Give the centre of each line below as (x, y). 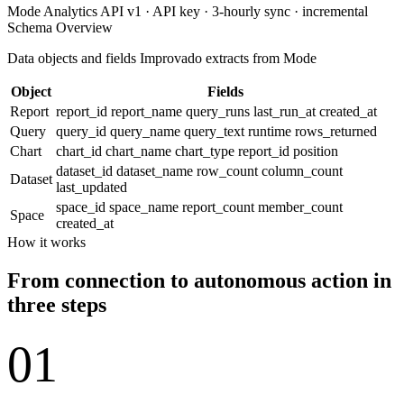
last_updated (92, 187)
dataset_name (156, 170)
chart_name (140, 151)
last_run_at (286, 111)
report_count (220, 207)
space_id (83, 207)
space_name (146, 207)
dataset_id (86, 170)
